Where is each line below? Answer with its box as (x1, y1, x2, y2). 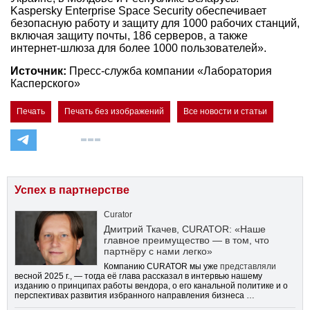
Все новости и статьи (183, 107, 267, 116)
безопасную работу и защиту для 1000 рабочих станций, (10, 17, 300, 29)
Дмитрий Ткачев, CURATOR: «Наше (104, 224, 266, 235)
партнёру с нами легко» (104, 246, 212, 257)
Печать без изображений (64, 107, 164, 116)
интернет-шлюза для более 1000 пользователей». (10, 42, 266, 54)
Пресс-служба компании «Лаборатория (69, 65, 272, 77)
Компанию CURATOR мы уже (104, 262, 220, 272)
